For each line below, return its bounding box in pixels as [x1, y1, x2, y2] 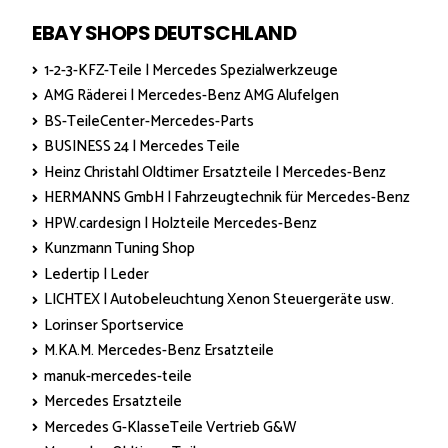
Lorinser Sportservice [44, 312, 184, 338]
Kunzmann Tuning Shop [44, 236, 195, 262]
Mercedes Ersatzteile [44, 389, 182, 415]
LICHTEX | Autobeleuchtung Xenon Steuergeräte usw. [44, 287, 394, 313]
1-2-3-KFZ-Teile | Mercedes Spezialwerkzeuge [44, 57, 338, 83]
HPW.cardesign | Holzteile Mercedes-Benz [44, 210, 317, 236]
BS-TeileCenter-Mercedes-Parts [44, 108, 254, 134]
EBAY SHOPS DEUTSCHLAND [32, 19, 296, 48]
